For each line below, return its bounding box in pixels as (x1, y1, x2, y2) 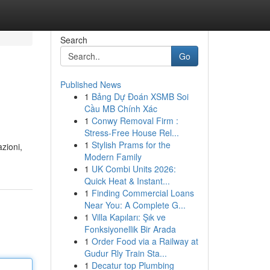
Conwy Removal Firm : (91, 115, 178, 127)
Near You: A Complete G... (84, 199, 186, 211)
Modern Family (84, 151, 142, 163)
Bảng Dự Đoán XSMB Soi (91, 90, 189, 102)
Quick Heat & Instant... (84, 175, 170, 187)
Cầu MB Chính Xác (84, 102, 157, 115)
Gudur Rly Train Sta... (84, 247, 167, 259)
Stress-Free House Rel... (84, 127, 179, 139)
